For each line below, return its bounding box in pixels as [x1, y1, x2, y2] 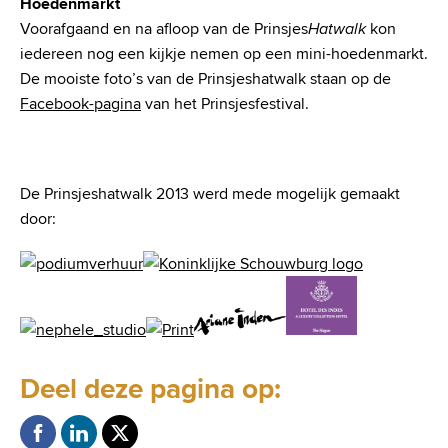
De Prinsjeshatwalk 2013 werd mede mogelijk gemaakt [20, 182, 400, 206]
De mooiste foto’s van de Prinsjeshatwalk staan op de [20, 67, 391, 91]
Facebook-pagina [20, 92, 141, 116]
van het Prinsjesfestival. [141, 92, 309, 116]
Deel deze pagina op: [20, 368, 281, 410]
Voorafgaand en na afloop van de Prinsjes [20, 17, 308, 41]
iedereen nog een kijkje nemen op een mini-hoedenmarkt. [20, 42, 428, 66]
